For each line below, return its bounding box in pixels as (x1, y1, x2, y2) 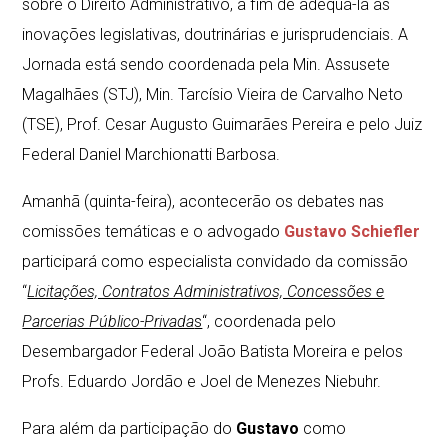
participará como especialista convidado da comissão (22, 252, 409, 271)
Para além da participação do (22, 419, 237, 438)
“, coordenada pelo (202, 312, 337, 331)
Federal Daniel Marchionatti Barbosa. (22, 145, 281, 164)
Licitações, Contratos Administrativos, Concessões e (27, 282, 385, 301)
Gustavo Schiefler (284, 222, 421, 241)
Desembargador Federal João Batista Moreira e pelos (22, 342, 404, 361)
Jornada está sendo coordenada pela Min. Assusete (22, 55, 391, 74)
